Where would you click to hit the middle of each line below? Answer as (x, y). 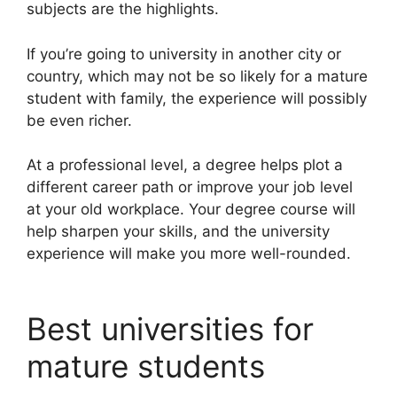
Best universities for (170, 328)
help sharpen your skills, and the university (178, 231)
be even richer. (79, 120)
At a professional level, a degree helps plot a (185, 165)
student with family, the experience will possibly (197, 98)
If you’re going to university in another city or (184, 54)
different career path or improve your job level (190, 187)
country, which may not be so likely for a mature (197, 76)
